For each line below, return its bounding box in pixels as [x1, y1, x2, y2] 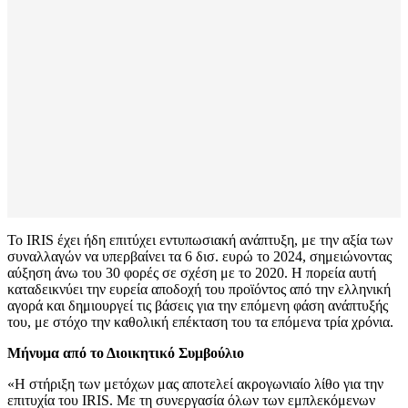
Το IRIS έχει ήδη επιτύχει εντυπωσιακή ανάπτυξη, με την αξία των [7, 231, 393, 248]
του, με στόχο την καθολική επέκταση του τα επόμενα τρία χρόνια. [7, 313, 393, 330]
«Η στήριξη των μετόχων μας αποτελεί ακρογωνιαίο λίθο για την [7, 375, 383, 392]
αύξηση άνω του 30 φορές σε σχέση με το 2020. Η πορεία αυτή [7, 264, 376, 280]
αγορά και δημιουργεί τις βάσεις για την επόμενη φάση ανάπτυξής [7, 297, 388, 313]
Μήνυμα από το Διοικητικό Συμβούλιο [7, 344, 244, 361]
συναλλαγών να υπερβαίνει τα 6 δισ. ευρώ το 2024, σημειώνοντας [7, 248, 392, 264]
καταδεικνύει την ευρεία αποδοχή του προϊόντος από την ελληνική [7, 280, 391, 297]
